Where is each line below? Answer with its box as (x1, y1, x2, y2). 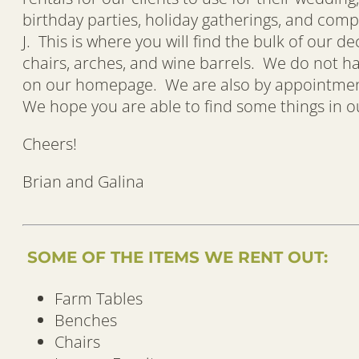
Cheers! (22, 133, 77, 155)
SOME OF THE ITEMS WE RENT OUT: (22, 247, 328, 267)
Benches (54, 309, 117, 332)
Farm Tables (54, 288, 143, 310)
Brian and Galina (22, 171, 144, 193)
